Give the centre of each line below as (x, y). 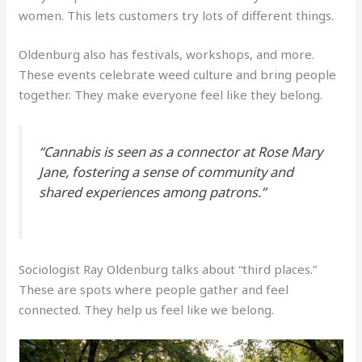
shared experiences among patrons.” (153, 192)
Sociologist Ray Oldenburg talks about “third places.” (168, 269)
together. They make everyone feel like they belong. (171, 94)
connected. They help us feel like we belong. (147, 309)
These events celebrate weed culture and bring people (178, 74)
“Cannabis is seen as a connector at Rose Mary (181, 151)
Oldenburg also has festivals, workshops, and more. (167, 54)
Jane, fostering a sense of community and (166, 171)
